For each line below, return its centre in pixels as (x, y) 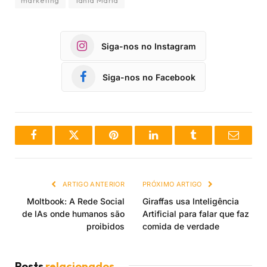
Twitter (88, 144)
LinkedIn (172, 144)
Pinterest (131, 144)
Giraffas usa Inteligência (191, 201)
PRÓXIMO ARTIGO (173, 184)
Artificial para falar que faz (196, 214)
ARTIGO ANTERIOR (92, 184)
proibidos (105, 226)
